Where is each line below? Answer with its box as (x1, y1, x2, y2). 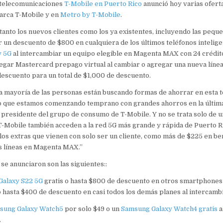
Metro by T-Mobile (60, 10, 120, 18)
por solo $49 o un (63, 205, 121, 213)
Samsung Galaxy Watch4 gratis (120, 205, 218, 213)
